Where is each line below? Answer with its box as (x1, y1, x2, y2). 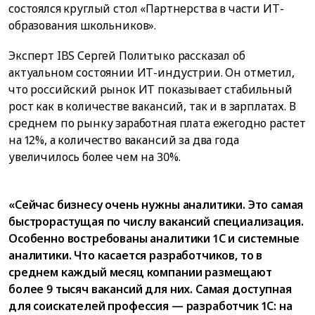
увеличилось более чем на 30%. (8, 149, 181, 165)
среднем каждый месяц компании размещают (8, 264, 272, 280)
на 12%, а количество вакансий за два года (8, 132, 239, 148)
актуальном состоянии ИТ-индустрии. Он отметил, (8, 65, 295, 81)
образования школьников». (8, 18, 157, 34)
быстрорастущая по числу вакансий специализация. (8, 213, 304, 229)
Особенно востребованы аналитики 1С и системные (8, 230, 300, 246)
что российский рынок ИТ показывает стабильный (8, 82, 292, 98)
